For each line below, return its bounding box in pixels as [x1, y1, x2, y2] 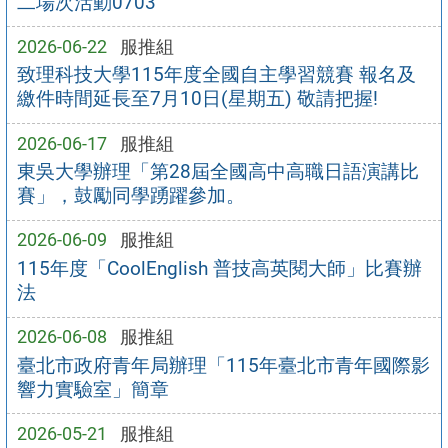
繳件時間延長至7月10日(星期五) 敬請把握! [16, 87, 378, 111]
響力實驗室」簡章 [16, 377, 169, 401]
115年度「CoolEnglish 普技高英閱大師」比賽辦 [16, 257, 422, 281]
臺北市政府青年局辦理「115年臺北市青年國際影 [16, 353, 430, 377]
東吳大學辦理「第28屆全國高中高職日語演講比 [16, 160, 419, 184]
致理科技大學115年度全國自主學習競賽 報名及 [16, 63, 416, 87]
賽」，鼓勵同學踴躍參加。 [16, 184, 245, 208]
